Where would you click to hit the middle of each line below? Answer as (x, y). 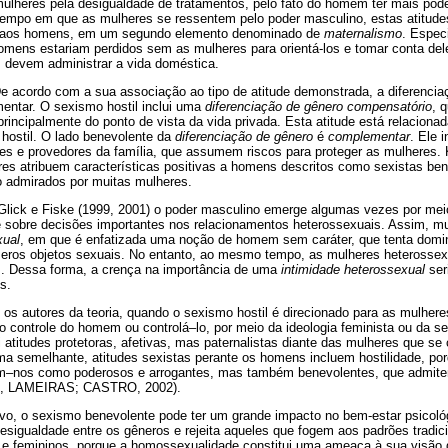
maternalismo (363, 33)
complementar (369, 136)
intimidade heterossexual (353, 270)
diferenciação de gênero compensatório (318, 106)
